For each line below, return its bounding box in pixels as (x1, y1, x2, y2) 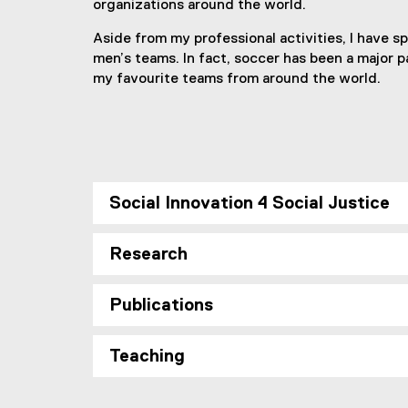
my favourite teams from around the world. (93, 72, 381, 87)
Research (109, 246, 188, 263)
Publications (109, 297, 213, 314)
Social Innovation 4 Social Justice (109, 195, 390, 212)
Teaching (109, 348, 185, 365)
